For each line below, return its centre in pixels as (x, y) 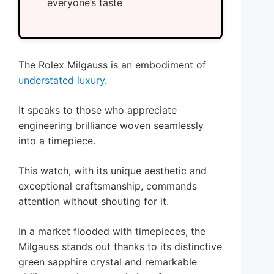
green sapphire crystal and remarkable (108, 262)
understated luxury (61, 80)
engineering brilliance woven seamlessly (111, 126)
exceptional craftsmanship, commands (108, 186)
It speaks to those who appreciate (98, 110)
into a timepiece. (57, 141)
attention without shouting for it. (94, 202)
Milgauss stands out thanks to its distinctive (120, 247)
